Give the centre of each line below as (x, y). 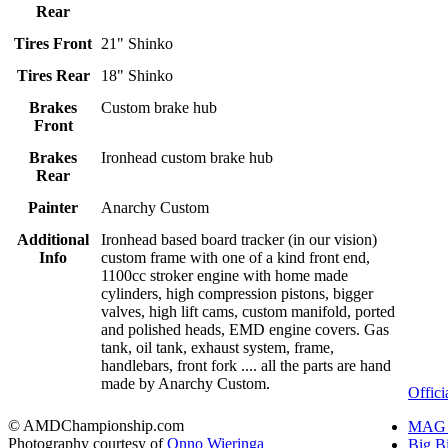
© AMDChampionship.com (96, 426)
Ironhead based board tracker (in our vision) (239, 240)
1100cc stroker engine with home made (225, 276)
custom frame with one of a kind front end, (236, 258)
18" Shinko (137, 76)
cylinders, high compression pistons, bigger (237, 294)
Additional (53, 240)
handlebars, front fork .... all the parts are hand (246, 366)
